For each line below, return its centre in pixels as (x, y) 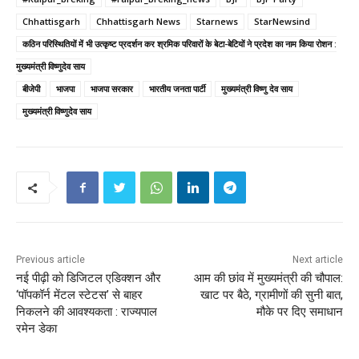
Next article (317, 260)
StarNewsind (282, 22)
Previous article (50, 260)
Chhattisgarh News (138, 22)
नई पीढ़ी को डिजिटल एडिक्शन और (89, 278)
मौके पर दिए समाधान (299, 312)
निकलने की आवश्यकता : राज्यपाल (87, 312)
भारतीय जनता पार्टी (177, 89)
